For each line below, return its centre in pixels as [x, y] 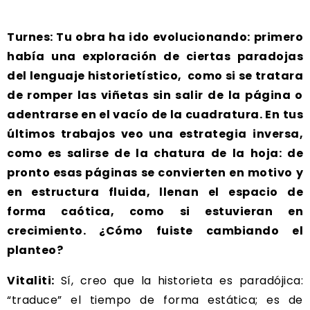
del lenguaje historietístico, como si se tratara [155, 75]
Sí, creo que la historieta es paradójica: [179, 280]
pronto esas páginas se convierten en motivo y [155, 172]
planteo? [35, 250]
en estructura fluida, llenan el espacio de [155, 192]
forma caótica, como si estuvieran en [155, 211]
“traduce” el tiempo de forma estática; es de [155, 300]
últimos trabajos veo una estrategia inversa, [155, 134]
